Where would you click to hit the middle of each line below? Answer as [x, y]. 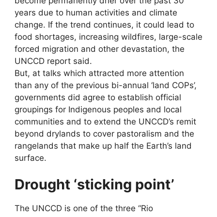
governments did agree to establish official [98, 97]
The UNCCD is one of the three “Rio [84, 209]
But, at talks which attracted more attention [99, 73]
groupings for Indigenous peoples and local [98, 109]
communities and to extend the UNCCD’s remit [105, 121]
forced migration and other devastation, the [100, 49]
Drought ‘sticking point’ [94, 185]
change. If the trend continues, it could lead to [104, 24]
